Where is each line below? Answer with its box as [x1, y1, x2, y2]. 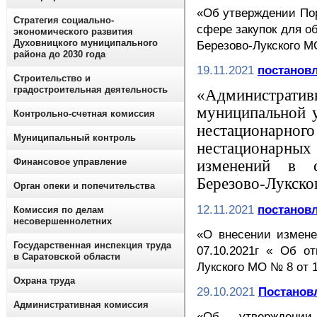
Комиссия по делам [13, 204, 104, 215]
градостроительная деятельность [13, 84, 168, 95]
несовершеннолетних [13, 216, 112, 226]
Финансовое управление [13, 156, 127, 167]
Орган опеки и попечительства [13, 180, 155, 191]
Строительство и [13, 73, 91, 83]
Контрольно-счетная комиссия [13, 108, 155, 119]
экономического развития [13, 26, 133, 37]
